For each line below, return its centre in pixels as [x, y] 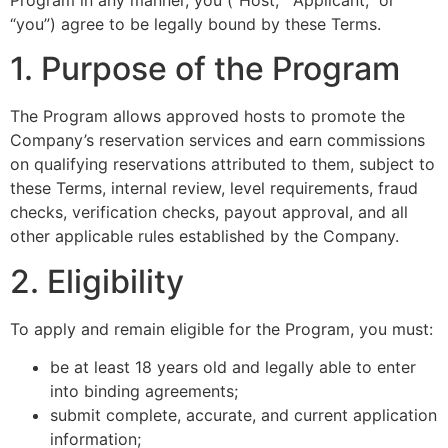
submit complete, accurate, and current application [243, 414]
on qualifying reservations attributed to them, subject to [222, 164]
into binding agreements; [144, 390]
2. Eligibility [97, 281]
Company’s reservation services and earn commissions [217, 140]
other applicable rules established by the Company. [204, 236]
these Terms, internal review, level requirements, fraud [214, 188]
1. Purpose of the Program [205, 69]
